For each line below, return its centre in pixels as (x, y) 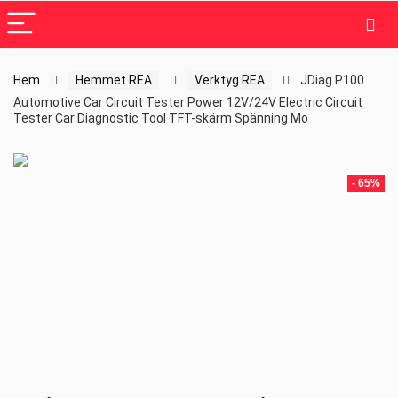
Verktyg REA (230, 80)
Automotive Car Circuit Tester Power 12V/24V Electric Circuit (188, 102)
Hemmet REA (114, 80)
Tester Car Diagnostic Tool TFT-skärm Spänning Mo (161, 118)
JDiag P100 (332, 80)
